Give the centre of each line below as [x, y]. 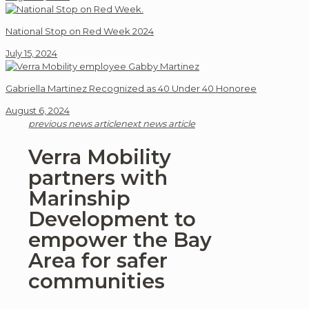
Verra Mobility [100, 157]
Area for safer [98, 261]
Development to [112, 219]
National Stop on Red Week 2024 [80, 31]
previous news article [74, 123]
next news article [158, 123]
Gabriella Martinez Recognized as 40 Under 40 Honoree [131, 88]
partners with [98, 178]
